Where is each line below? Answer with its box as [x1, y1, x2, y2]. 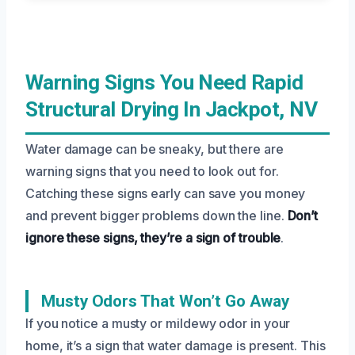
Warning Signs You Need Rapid [25, 70, 303, 94]
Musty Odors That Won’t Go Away [41, 291, 289, 311]
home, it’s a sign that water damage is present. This [25, 337, 326, 353]
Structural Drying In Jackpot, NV [25, 97, 318, 121]
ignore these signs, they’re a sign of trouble [25, 229, 281, 246]
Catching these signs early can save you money [25, 185, 306, 201]
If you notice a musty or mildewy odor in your [25, 315, 291, 331]
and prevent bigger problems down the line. [25, 207, 288, 223]
